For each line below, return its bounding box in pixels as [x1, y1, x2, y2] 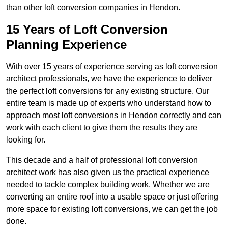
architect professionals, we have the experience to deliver [6, 74, 212, 83]
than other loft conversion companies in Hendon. [6, 3, 180, 12]
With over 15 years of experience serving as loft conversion [6, 62, 218, 71]
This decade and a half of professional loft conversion [6, 156, 198, 165]
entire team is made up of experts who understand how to [6, 99, 211, 108]
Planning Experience [6, 38, 127, 52]
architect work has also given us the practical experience [6, 168, 209, 177]
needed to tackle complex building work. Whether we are [6, 180, 210, 189]
